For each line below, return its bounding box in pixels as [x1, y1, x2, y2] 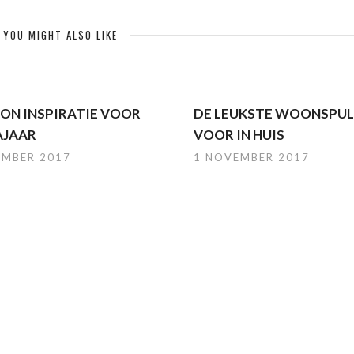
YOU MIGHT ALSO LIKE [3, 27, 119, 43]
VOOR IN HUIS [193, 126, 284, 143]
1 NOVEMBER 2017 [193, 151, 310, 164]
